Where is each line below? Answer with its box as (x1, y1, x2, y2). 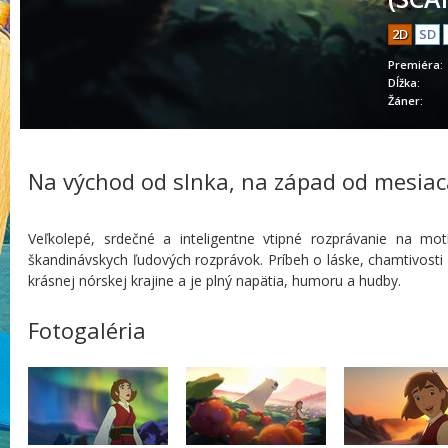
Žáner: (388, 93, 423, 108)
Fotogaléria (28, 315, 146, 345)
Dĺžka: (388, 75, 420, 90)
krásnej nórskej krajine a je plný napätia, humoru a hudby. (28, 271, 401, 290)
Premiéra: (388, 57, 443, 72)
